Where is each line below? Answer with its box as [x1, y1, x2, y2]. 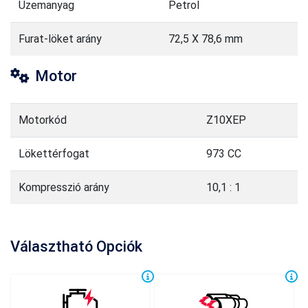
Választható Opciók [10, 238, 142, 256]
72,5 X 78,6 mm [168, 32, 243, 46]
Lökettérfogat [19, 147, 89, 161]
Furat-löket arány [19, 32, 102, 46]
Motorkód [19, 113, 67, 127]
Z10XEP [206, 113, 246, 127]
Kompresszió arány [19, 181, 109, 195]
